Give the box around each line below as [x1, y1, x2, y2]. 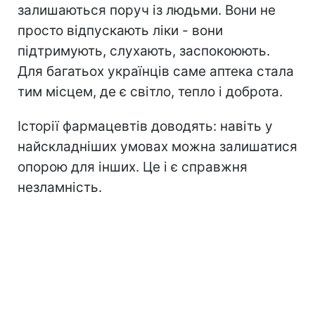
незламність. [18, 179, 102, 196]
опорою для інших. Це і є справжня [18, 159, 247, 176]
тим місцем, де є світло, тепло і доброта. [18, 84, 283, 101]
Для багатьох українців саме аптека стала [18, 63, 294, 80]
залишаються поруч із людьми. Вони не [18, 2, 276, 19]
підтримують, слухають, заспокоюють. [18, 43, 270, 60]
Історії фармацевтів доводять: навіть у [18, 118, 273, 135]
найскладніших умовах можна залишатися [18, 139, 297, 155]
